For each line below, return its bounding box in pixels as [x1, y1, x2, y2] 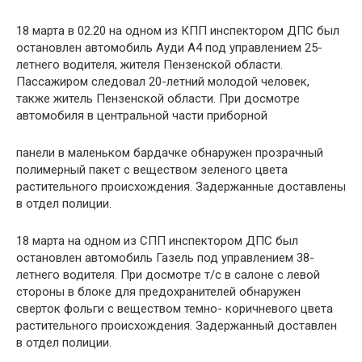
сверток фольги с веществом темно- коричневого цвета [16, 301, 333, 317]
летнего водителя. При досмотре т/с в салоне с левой [16, 267, 320, 283]
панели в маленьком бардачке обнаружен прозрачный [16, 145, 323, 161]
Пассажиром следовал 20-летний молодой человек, [16, 74, 309, 90]
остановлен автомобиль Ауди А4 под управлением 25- [16, 40, 322, 56]
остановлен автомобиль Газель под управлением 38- [16, 250, 314, 266]
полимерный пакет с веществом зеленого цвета [16, 162, 288, 178]
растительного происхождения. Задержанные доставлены [16, 179, 346, 195]
